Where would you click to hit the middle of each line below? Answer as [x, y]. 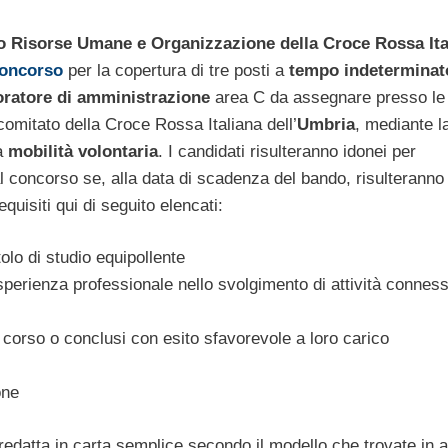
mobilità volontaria [80, 151]
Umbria [325, 124]
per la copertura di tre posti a [175, 70]
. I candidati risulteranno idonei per [286, 151]
